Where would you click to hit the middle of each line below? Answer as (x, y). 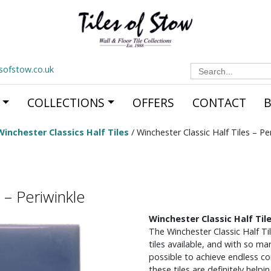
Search (203, 66)
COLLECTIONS (66, 103)
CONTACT (219, 103)
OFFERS (153, 103)
